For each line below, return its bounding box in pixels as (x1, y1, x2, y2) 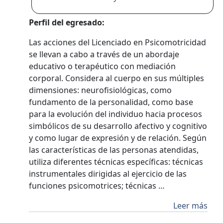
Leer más (173, 200, 208, 211)
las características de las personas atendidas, (29, 144, 199, 155)
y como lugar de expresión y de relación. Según (29, 132, 207, 143)
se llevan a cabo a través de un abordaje (29, 49, 180, 60)
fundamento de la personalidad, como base (29, 97, 194, 108)
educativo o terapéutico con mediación (29, 61, 176, 72)
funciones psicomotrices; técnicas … (29, 180, 165, 191)
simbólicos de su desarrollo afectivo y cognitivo (29, 120, 208, 131)
